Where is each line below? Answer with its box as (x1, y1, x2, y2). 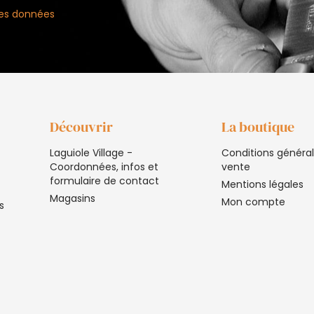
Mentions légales (221, 177, 303, 191)
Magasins (50, 191, 95, 205)
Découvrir (50, 116, 113, 137)
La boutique (221, 116, 294, 137)
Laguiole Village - (50, 145, 132, 160)
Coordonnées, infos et (50, 159, 158, 174)
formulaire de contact (50, 173, 159, 188)
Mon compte (221, 194, 285, 209)
